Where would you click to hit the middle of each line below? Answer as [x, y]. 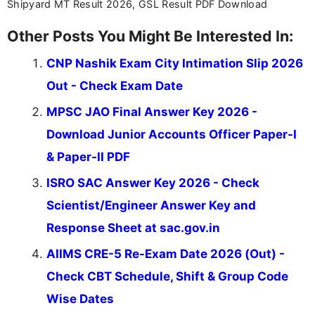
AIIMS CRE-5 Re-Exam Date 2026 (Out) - [166, 253]
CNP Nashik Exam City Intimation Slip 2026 [175, 63]
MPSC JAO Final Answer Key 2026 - [152, 111]
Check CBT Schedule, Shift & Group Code [167, 276]
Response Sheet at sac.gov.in [133, 227]
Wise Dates [80, 298]
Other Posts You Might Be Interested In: [150, 36]
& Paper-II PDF [88, 156]
